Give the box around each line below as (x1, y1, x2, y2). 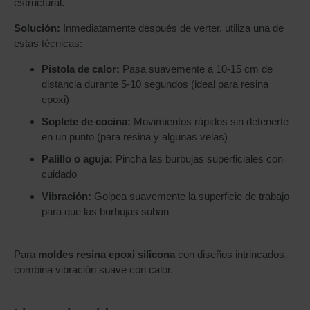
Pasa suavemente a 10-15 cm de (120, 63, 273, 75)
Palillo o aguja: (42, 153, 113, 165)
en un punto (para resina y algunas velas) (42, 131, 228, 143)
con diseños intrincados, (175, 248, 287, 260)
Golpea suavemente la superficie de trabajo (91, 190, 289, 202)
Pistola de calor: (42, 63, 120, 75)
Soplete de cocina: (42, 116, 131, 127)
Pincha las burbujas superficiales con (113, 153, 283, 165)
